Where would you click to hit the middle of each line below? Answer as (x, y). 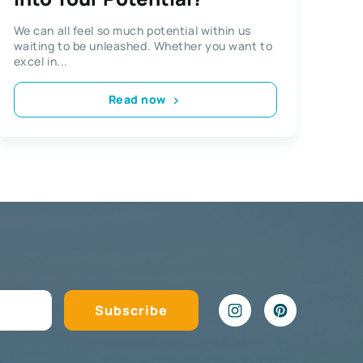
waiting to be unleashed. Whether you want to (143, 45)
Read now (137, 100)
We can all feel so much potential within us (132, 30)
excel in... (41, 61)
